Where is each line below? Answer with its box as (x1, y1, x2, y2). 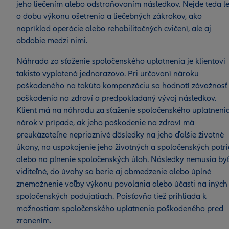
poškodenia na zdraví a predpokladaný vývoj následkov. (16, 93, 216, 103)
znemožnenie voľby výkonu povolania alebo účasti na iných (16, 179, 227, 189)
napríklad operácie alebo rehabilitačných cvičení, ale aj (16, 24, 211, 34)
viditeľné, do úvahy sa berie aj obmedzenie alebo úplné (16, 167, 211, 177)
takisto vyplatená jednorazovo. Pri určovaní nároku (16, 68, 199, 79)
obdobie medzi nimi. (16, 36, 87, 46)
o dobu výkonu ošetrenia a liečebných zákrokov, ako (16, 11, 202, 21)
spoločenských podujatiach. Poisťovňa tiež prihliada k (16, 191, 207, 201)
